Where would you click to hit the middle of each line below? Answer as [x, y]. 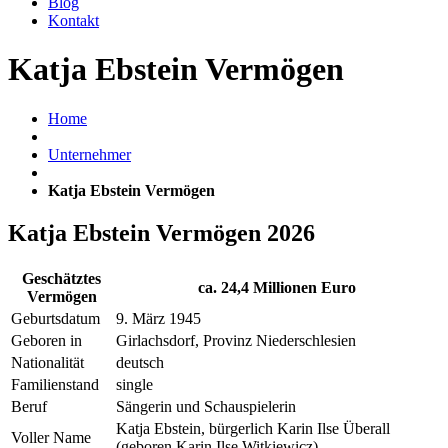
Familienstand [55, 384]
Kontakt [73, 20]
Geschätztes [61, 278]
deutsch [140, 362]
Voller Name [51, 437]
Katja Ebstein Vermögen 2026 [161, 232]
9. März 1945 [158, 318]
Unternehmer [89, 154]
